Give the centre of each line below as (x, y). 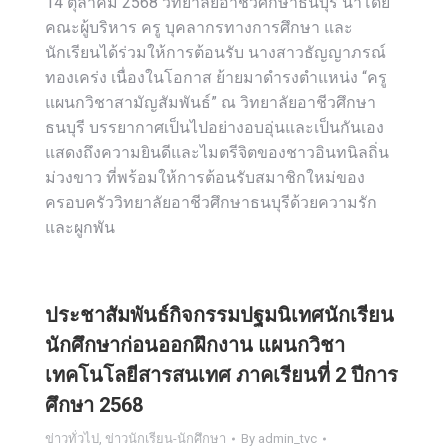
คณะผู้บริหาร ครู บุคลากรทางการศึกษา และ (199, 27)
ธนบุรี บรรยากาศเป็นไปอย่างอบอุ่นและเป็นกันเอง (214, 127)
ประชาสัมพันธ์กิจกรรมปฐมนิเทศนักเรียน (219, 315)
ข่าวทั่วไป (72, 438)
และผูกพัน (80, 227)
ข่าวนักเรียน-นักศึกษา (165, 438)
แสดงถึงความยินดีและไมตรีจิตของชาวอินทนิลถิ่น (217, 152)
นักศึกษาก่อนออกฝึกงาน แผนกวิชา (195, 345)
